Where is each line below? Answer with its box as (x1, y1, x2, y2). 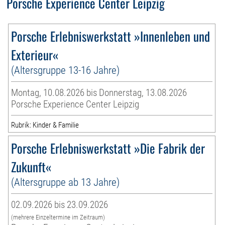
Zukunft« (11, 157, 52, 176)
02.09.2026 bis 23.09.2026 (11, 198, 108, 210)
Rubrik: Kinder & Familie (11, 120, 79, 130)
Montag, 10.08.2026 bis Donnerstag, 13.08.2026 (11, 86, 187, 98)
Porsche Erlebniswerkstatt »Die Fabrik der (11, 138, 205, 157)
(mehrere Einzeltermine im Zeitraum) (11, 213, 105, 221)
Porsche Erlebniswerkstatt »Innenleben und (11, 26, 210, 45)
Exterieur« (11, 45, 59, 64)
